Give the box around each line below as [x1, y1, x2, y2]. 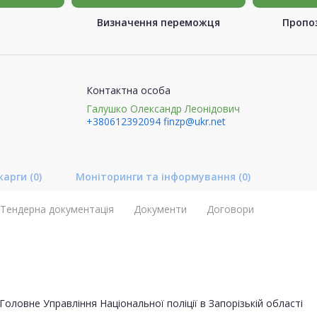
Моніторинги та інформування [76, 169, 238, 183]
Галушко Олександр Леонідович [86, 101, 240, 115]
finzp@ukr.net [163, 114, 226, 128]
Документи [134, 202, 187, 216]
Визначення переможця [97, 15, 220, 29]
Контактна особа [86, 83, 171, 97]
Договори [207, 202, 254, 216]
